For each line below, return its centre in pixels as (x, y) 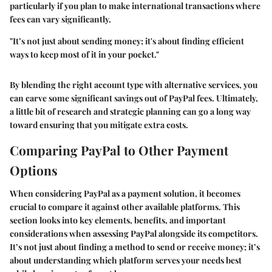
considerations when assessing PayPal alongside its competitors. (134, 233)
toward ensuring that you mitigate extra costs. (99, 125)
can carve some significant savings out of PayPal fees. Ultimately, (134, 98)
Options (34, 170)
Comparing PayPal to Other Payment (119, 150)
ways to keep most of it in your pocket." (84, 55)
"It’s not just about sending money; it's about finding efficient (127, 41)
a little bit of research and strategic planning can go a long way (130, 112)
